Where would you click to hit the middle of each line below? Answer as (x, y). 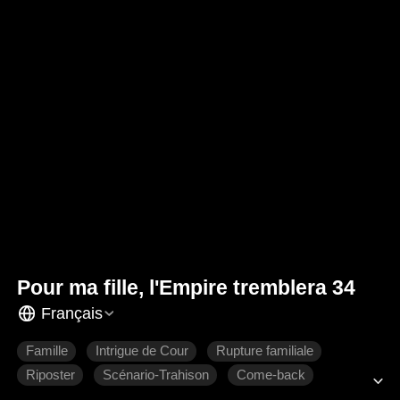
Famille (46, 351)
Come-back (271, 375)
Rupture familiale (264, 351)
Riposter (50, 375)
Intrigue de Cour (142, 351)
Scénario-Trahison (155, 375)
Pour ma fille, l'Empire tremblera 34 (187, 288)
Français (71, 313)
